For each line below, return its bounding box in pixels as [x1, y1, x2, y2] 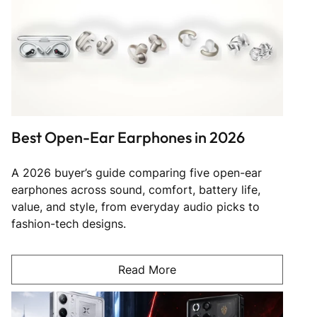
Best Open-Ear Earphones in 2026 [11, 127, 245, 147]
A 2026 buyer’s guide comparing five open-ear [11, 165, 262, 180]
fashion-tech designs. [11, 216, 126, 231]
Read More [118, 262, 176, 277]
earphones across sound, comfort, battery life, [11, 182, 260, 197]
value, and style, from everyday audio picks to [11, 199, 260, 214]
